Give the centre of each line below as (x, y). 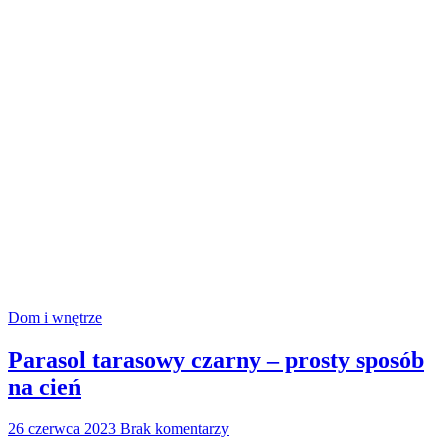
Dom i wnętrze (55, 317)
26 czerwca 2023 (62, 429)
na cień (44, 386)
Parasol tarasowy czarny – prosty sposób (216, 359)
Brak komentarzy (174, 429)
